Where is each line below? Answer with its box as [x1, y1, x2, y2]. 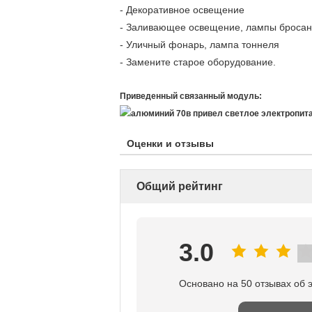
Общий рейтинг [136, 180, 223, 192]
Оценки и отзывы [127, 137, 214, 149]
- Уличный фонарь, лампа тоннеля [120, 39, 279, 50]
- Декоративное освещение [120, 4, 278, 15]
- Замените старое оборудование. [120, 56, 276, 68]
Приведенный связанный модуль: [120, 91, 262, 101]
